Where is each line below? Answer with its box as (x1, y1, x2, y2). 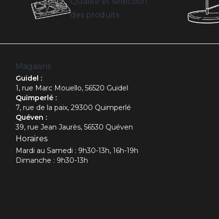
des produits (70, 10, 119, 20)
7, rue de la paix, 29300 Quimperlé (16, 103, 131, 112)
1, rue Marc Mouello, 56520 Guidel (16, 84, 128, 93)
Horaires (16, 134, 47, 144)
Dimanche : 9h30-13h (16, 156, 88, 165)
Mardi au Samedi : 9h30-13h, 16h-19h (16, 146, 138, 155)
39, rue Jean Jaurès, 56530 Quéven (16, 123, 133, 132)
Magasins (16, 62, 51, 71)
